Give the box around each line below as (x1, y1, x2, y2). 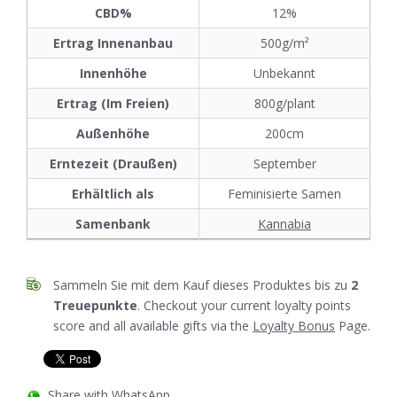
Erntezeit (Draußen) (49, 155, 177, 173)
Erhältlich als (72, 185, 154, 203)
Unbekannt (253, 65, 315, 82)
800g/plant (253, 95, 315, 113)
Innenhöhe (79, 65, 147, 82)
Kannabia (258, 215, 311, 233)
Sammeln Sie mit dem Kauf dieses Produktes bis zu (53, 276, 351, 294)
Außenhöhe (76, 125, 150, 143)
